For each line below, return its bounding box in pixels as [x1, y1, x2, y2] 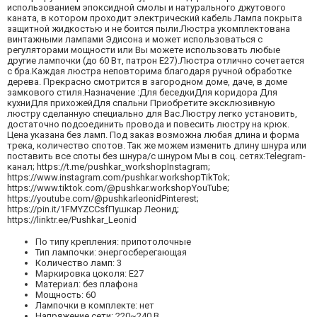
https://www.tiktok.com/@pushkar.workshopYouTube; [7, 182, 229, 193]
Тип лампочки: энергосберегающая [35, 246, 187, 258]
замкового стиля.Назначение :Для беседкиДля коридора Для [7, 86, 277, 98]
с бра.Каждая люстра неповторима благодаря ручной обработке [7, 65, 292, 76]
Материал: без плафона [35, 278, 138, 289]
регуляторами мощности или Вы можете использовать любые [7, 44, 280, 55]
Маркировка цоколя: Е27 [35, 267, 144, 279]
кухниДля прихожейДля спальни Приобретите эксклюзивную [7, 97, 275, 108]
